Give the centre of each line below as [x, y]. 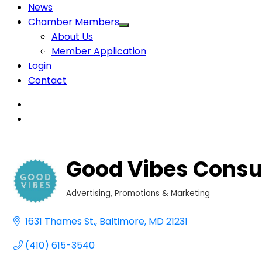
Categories [90, 200]
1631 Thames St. [60, 221]
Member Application [99, 51]
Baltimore [122, 221]
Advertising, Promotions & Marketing [138, 193]
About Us [72, 36]
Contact [47, 80]
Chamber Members [74, 22]
